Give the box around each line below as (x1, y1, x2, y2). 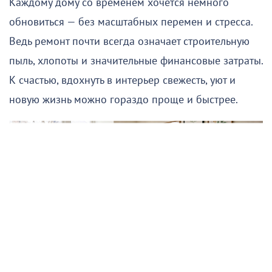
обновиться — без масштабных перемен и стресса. (9, 15, 253, 29)
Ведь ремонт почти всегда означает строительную (9, 35, 250, 48)
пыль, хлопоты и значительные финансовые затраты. (9, 54, 263, 67)
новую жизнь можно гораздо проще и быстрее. (9, 93, 238, 106)
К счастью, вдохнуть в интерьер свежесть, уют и (9, 73, 236, 87)
